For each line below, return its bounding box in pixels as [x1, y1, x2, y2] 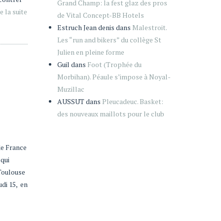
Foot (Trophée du [87, 60, 142, 69]
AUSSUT [57, 97, 84, 106]
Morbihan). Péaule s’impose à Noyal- [57, 72, 171, 81]
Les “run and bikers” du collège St [57, 35, 161, 44]
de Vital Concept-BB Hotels [57, 10, 144, 20]
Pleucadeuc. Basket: [102, 97, 163, 106]
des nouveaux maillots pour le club [57, 109, 164, 118]
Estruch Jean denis [57, 23, 114, 32]
